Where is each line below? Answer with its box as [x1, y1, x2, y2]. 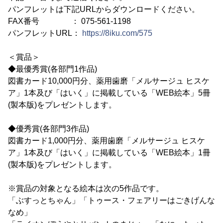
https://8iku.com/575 [82, 28, 152, 37]
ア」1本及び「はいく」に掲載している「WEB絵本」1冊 [8, 148, 211, 157]
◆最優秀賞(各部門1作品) [8, 64, 97, 73]
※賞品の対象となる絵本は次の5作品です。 [8, 184, 164, 193]
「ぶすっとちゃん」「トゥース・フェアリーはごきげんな [8, 196, 215, 205]
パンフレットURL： [8, 28, 82, 37]
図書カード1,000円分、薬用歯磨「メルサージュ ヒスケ [8, 136, 205, 145]
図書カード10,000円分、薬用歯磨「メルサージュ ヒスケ [8, 76, 210, 85]
